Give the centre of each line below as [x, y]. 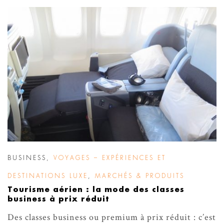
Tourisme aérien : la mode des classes [96, 189]
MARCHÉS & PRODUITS [140, 176]
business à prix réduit [58, 199]
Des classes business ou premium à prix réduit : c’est [112, 217]
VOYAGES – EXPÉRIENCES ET [110, 158]
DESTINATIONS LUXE [48, 176]
